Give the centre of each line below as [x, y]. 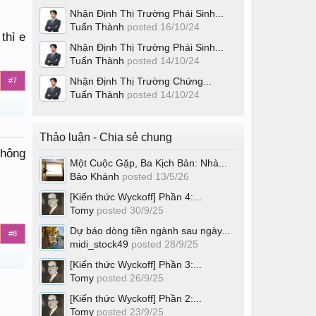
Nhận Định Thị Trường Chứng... [141, 81]
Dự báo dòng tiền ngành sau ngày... [150, 231]
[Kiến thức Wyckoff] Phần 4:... [136, 197]
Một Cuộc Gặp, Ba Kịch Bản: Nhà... [148, 163]
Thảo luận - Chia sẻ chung [106, 137]
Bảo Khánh [95, 176]
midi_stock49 [99, 244]
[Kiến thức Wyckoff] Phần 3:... [136, 265]
